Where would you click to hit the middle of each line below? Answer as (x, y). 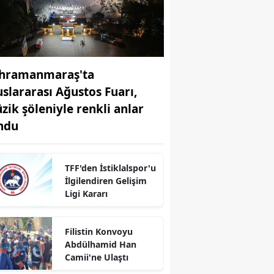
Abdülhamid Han (100, 245)
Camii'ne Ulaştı (96, 257)
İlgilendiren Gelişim (106, 181)
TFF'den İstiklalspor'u (110, 168)
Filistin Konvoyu (98, 232)
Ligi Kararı (86, 194)
